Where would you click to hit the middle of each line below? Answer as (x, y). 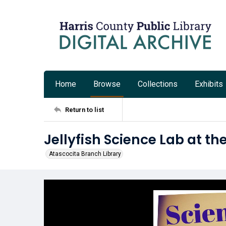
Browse (107, 84)
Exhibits (209, 84)
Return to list (84, 109)
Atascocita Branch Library (85, 154)
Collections (158, 84)
